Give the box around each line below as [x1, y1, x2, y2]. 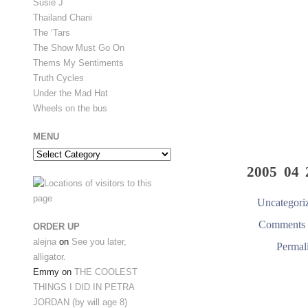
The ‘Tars [33, 27, 70, 38]
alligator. [33, 252, 66, 263]
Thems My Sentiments [33, 57, 124, 68]
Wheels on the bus [33, 102, 107, 113]
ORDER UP [33, 221, 80, 232]
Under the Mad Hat [33, 87, 108, 98]
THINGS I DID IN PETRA [33, 282, 135, 293]
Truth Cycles [33, 72, 84, 83]
